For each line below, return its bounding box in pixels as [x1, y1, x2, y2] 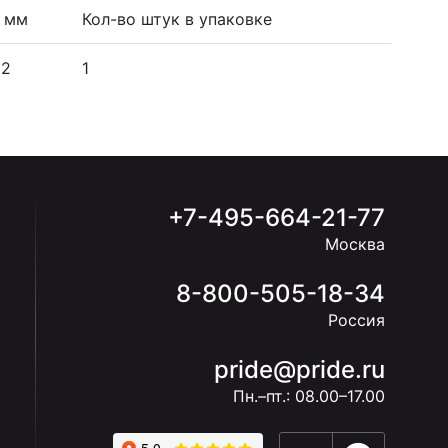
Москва [324, 233, 385, 254]
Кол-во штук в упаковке [82, 8, 273, 29]
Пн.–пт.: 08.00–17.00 [232, 385, 385, 406]
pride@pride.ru [213, 354, 385, 384]
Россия [327, 309, 385, 330]
